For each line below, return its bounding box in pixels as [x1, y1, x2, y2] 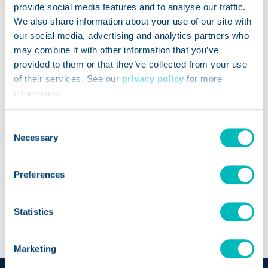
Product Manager [93, 165, 175, 178]
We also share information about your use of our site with [14, 16, 252, 26]
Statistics [14, 206, 53, 217]
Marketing [14, 243, 56, 254]
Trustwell [108, 182, 160, 196]
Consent [4, 120, 38, 131]
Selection [4, 135, 41, 145]
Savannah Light [93, 147, 175, 160]
